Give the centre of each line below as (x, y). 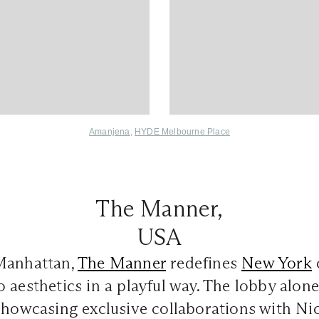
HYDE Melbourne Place (182, 131)
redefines (204, 262)
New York (277, 262)
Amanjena (109, 131)
